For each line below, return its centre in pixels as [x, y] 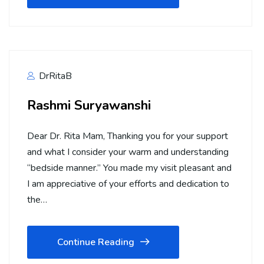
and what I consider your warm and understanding [128, 152]
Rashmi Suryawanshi [89, 105]
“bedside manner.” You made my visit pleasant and [129, 168]
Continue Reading [96, 242]
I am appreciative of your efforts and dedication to [128, 184]
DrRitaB [54, 76]
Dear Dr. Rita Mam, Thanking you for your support [128, 136]
